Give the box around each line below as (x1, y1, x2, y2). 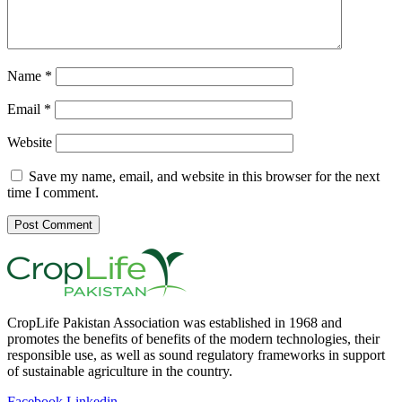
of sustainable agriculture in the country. (7, 363, 232, 379)
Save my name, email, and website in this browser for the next (29, 168, 380, 184)
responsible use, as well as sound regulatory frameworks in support (7, 346, 385, 363)
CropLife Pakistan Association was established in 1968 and (7, 314, 342, 330)
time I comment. (7, 184, 99, 200)
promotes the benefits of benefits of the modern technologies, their (7, 330, 380, 346)
